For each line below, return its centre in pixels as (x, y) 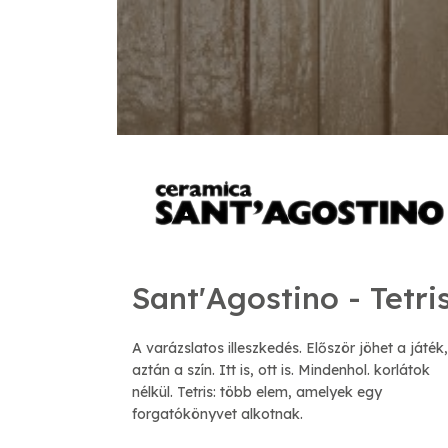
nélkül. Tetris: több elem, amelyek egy (257, 392)
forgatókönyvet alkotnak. (217, 414)
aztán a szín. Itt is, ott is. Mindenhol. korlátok (281, 370)
